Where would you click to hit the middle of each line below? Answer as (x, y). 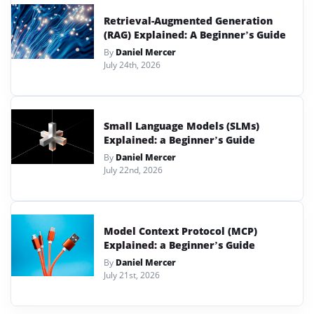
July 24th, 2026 (132, 64)
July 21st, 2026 (132, 275)
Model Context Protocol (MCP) (180, 231)
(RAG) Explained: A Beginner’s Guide (195, 34)
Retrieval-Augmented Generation (188, 20)
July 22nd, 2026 (133, 170)
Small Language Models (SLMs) (182, 125)
